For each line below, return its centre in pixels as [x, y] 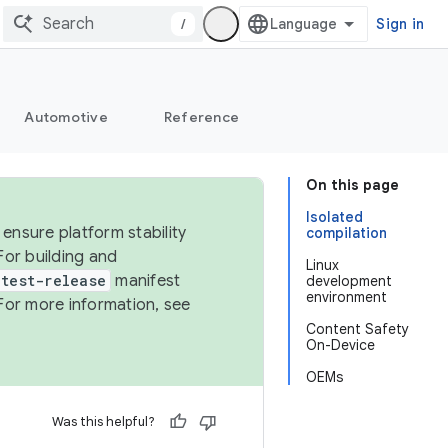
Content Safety [357, 329]
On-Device [340, 345]
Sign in [400, 24]
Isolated [334, 217]
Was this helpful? [103, 421]
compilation [346, 233]
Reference [201, 117]
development [349, 281]
